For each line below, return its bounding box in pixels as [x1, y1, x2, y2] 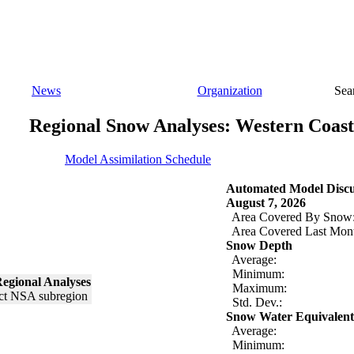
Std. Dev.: [226, 295, 282, 309]
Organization [197, 84, 262, 97]
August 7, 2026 [226, 195, 306, 209]
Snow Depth [226, 238, 292, 252]
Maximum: [226, 281, 287, 295]
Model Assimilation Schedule [65, 152, 211, 166]
